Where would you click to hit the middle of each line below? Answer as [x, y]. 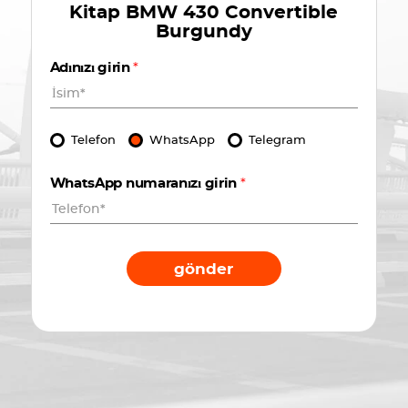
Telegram [277, 141]
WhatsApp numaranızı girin [145, 184]
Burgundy [204, 32]
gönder [204, 269]
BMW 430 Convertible [232, 13]
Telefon [93, 141]
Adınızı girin [92, 68]
